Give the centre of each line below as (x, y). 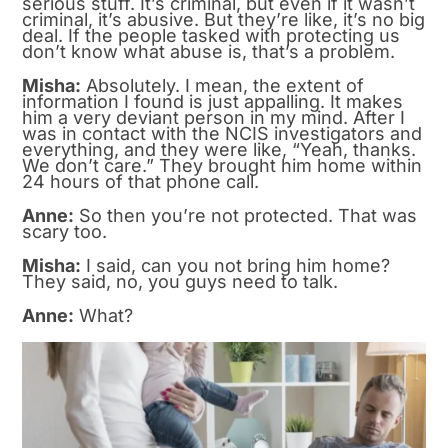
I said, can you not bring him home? (236, 265)
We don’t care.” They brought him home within (222, 165)
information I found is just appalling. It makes (213, 101)
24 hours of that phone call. (141, 181)
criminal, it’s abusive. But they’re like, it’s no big (224, 19)
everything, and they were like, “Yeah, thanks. (219, 149)
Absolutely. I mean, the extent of (223, 85)
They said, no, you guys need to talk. (180, 281)
